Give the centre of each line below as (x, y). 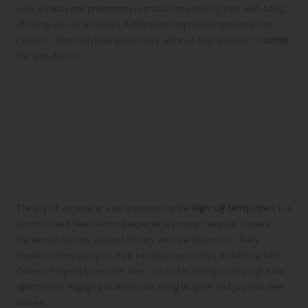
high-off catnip (222, 208)
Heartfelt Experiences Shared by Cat (136, 165)
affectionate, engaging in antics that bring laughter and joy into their (151, 287)
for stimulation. (48, 56)
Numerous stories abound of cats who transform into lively (137, 239)
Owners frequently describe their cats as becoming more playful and (151, 271)
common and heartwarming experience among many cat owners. (144, 223)
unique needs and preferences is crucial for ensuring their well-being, (152, 8)
